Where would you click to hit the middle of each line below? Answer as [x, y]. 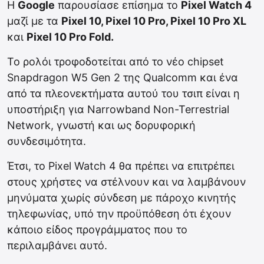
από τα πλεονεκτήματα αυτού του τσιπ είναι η [123, 94]
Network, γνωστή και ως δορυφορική [101, 126]
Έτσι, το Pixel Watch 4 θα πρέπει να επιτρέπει [121, 166]
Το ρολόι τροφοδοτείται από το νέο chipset [115, 62]
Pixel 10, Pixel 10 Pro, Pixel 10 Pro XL [154, 21]
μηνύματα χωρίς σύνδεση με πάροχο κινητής [122, 198]
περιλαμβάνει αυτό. [57, 246]
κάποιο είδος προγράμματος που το [97, 230]
